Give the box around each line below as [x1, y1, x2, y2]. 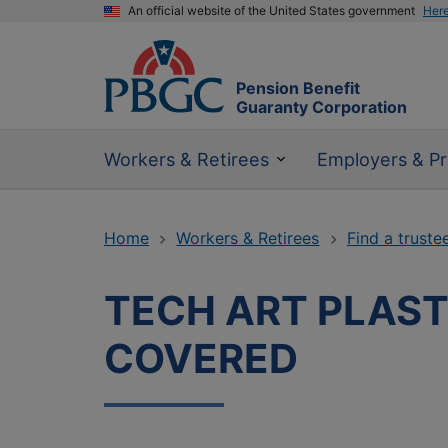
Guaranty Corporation [236, 97, 407, 118]
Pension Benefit [236, 78, 360, 99]
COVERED [104, 334, 298, 384]
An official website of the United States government [128, 3, 415, 18]
